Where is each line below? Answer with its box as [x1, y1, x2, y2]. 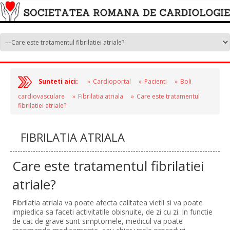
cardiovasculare [18, 91, 65, 101]
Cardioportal [92, 76, 131, 86]
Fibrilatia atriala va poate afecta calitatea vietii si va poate [12, 197, 203, 207]
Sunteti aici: [38, 76, 80, 86]
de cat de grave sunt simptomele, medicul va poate [12, 216, 183, 226]
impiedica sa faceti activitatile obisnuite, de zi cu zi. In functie [12, 206, 213, 217]
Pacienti [144, 76, 167, 86]
